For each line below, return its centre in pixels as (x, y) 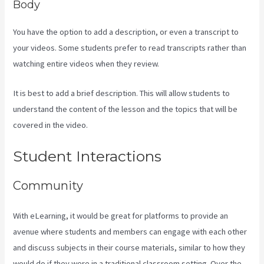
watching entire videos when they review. (86, 63)
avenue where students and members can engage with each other (130, 231)
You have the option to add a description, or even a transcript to (126, 32)
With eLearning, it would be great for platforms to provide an (121, 215)
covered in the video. (52, 125)
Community (48, 186)
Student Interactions (88, 156)
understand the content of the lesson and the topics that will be (126, 109)
